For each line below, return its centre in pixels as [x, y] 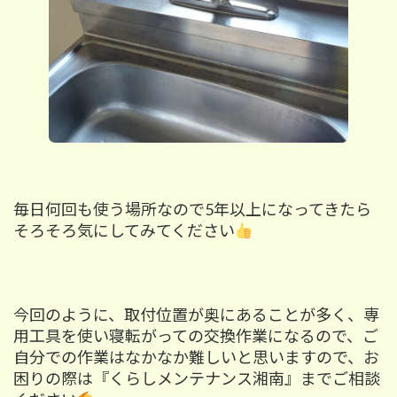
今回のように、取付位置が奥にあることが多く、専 [196, 315]
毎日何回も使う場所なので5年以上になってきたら [192, 210]
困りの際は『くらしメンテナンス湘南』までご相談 [197, 379]
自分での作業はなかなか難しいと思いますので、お [196, 358]
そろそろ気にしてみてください [124, 231]
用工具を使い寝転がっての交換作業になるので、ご [196, 336]
